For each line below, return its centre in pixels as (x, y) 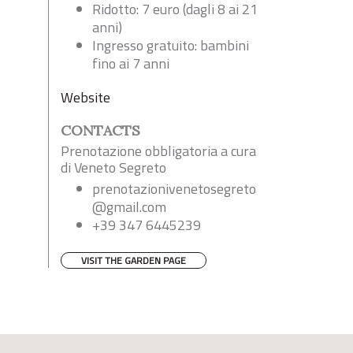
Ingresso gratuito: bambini (171, 46)
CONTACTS (100, 131)
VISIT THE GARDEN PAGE (134, 261)
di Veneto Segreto (113, 168)
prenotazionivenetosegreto (174, 189)
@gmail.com (129, 207)
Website (85, 98)
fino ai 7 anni (131, 64)
